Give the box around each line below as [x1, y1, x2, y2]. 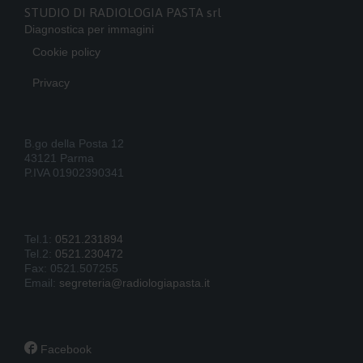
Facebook [37, 343, 92, 357]
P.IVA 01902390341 [24, 165, 124, 179]
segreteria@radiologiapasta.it [59, 275, 210, 289]
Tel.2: [24, 246, 55, 260]
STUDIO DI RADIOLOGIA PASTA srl [24, 6, 221, 20]
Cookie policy [32, 45, 100, 59]
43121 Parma [24, 151, 94, 164]
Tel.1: [24, 232, 55, 246]
